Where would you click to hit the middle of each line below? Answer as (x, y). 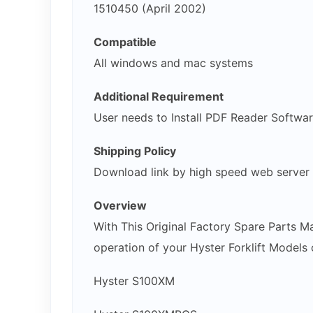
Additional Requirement (159, 96)
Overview (120, 205)
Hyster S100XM (134, 281)
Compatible (125, 42)
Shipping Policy (135, 151)
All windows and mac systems (173, 63)
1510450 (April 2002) (150, 8)
